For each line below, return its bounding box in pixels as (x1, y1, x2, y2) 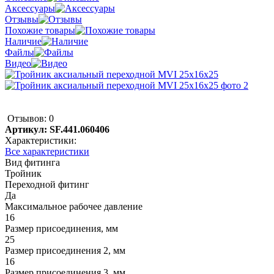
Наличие (5, 35, 42, 46)
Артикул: (5, 124, 50, 135)
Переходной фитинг (5, 179, 89, 190)
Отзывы (5, 13, 39, 24)
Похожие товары (5, 24, 75, 35)
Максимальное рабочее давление (5, 201, 143, 212)
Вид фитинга (5, 157, 60, 168)
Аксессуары (5, 2, 55, 13)
